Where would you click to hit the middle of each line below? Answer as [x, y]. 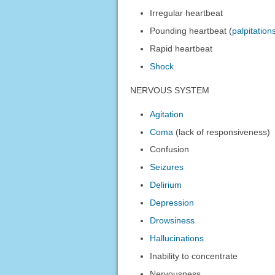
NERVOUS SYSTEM [169, 90]
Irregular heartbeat [187, 13]
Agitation [167, 114]
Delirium [166, 185]
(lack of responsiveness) [222, 132]
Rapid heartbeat [181, 48]
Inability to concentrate [194, 256]
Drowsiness [172, 221]
